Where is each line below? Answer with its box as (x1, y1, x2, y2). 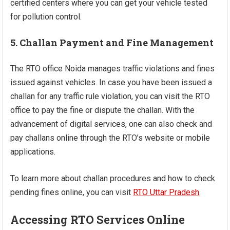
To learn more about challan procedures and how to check (10, 174, 216, 184)
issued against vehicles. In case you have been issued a (10, 78, 213, 88)
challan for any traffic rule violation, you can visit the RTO (10, 91, 210, 102)
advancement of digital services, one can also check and (10, 119, 213, 129)
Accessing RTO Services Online (10, 212, 185, 227)
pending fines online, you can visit (10, 187, 133, 198)
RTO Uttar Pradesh (133, 187, 200, 198)
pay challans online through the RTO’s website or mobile (10, 133, 210, 143)
